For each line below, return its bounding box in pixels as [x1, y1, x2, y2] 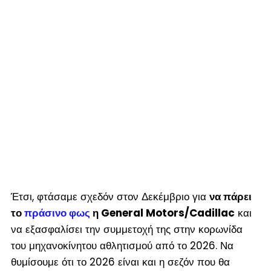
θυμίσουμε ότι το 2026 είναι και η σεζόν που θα [10, 254, 230, 269]
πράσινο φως [24, 205, 90, 220]
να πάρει [209, 189, 252, 204]
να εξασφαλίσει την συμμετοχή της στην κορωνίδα [10, 221, 243, 237]
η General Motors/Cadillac [90, 205, 235, 220]
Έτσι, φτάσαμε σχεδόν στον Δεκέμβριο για [10, 189, 209, 204]
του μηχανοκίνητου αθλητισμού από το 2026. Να [10, 238, 233, 253]
